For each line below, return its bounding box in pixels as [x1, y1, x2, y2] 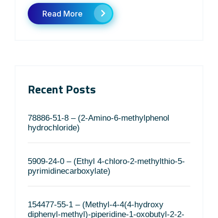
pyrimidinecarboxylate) [28, 166, 110, 176]
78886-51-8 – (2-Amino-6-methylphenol [28, 113, 169, 123]
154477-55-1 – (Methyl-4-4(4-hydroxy [28, 200, 163, 209]
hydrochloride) [28, 123, 80, 132]
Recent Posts [28, 80, 96, 98]
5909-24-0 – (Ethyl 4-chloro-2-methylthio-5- [28, 157, 185, 166]
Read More [42, 9, 83, 18]
